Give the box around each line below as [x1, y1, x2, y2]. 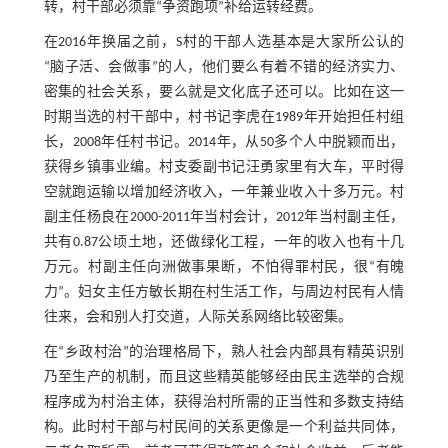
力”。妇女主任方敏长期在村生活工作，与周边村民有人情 [43, 285, 405, 301]
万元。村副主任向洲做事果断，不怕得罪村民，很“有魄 [43, 260, 405, 276]
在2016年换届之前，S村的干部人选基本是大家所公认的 [43, 35, 405, 51]
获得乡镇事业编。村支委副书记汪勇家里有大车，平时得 [43, 160, 405, 176]
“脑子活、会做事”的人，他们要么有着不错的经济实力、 [43, 60, 405, 76]
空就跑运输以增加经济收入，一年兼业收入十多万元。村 [43, 185, 405, 201]
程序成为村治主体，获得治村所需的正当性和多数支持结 [43, 395, 405, 411]
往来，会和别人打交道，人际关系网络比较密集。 [43, 310, 352, 326]
